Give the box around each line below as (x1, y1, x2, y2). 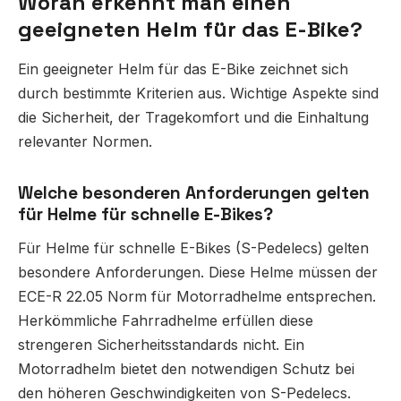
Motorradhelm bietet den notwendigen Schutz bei (18, 360, 354, 379)
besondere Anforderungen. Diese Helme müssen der (18, 263, 378, 282)
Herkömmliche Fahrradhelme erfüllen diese (18, 311, 313, 330)
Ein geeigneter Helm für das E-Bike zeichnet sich (18, 60, 348, 79)
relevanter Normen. (18, 132, 152, 151)
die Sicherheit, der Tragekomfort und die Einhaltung (18, 108, 369, 127)
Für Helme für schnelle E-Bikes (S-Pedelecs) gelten (18, 239, 369, 258)
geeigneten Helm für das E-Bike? (18, 15, 363, 44)
